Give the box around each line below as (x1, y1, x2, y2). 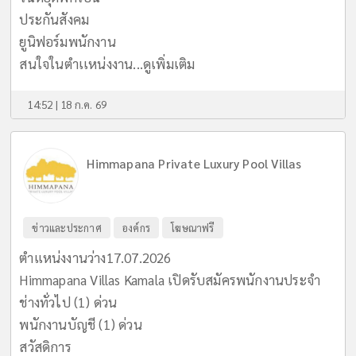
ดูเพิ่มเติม (143, 54, 195, 72)
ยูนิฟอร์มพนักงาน (19, 32, 116, 50)
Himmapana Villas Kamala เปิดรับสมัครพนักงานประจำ (19, 270, 321, 288)
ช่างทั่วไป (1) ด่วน (19, 292, 118, 311)
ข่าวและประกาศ (32, 220, 102, 234)
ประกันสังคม (19, 10, 90, 28)
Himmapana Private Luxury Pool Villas (87, 155, 302, 172)
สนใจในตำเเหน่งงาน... (19, 54, 144, 72)
